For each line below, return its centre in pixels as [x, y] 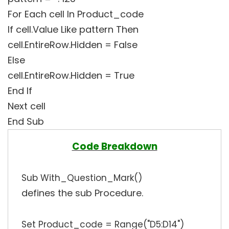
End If [20, 91]
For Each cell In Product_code [76, 14]
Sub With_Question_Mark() [82, 178]
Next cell [27, 106]
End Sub [26, 122]
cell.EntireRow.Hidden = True [71, 76]
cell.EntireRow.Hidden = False [73, 45]
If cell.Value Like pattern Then [73, 30]
